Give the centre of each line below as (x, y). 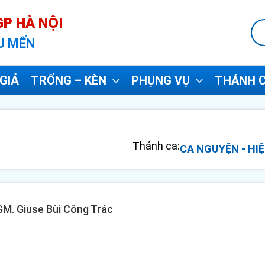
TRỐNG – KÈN (69, 80)
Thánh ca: (156, 146)
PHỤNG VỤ (161, 80)
